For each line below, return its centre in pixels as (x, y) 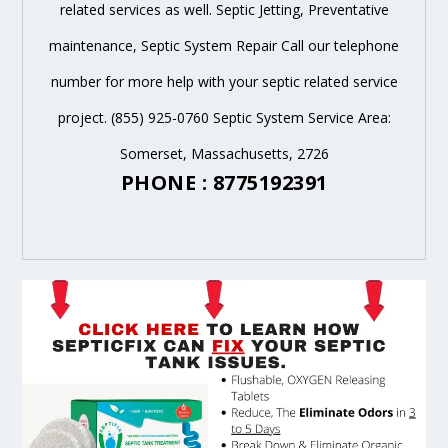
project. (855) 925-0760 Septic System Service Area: (224, 117)
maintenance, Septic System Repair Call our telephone (224, 45)
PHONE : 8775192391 (224, 182)
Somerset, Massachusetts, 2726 (224, 153)
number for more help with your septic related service (224, 81)
